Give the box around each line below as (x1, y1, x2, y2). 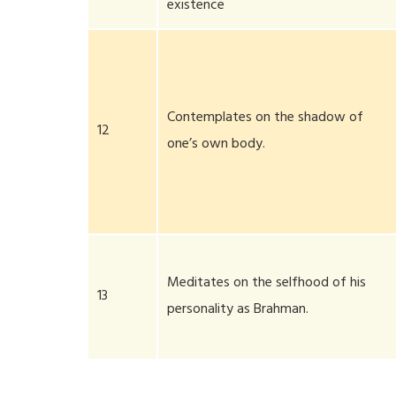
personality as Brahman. (167, 297, 309, 324)
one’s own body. (167, 132, 266, 158)
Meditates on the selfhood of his (167, 270, 367, 297)
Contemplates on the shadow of (167, 105, 364, 132)
